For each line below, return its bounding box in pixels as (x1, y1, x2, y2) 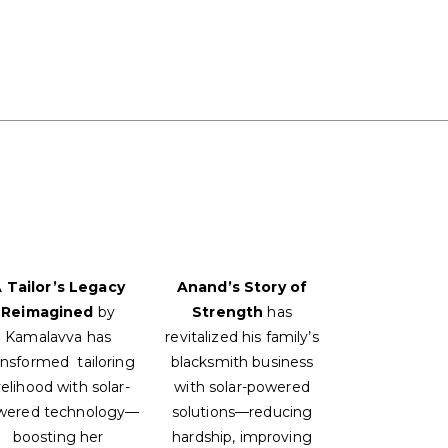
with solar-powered (174, 378, 310, 397)
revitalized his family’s (165, 328, 319, 347)
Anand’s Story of (176, 278, 308, 297)
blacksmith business (170, 353, 314, 372)
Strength (192, 303, 264, 322)
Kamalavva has (5, 328, 112, 347)
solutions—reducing (171, 403, 313, 422)
